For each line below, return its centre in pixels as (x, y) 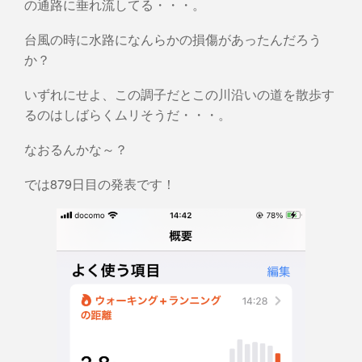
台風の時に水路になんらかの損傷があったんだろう (173, 39)
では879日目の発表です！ (100, 183)
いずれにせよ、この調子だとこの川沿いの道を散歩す (179, 94)
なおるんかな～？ (76, 149)
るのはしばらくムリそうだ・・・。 (128, 114)
